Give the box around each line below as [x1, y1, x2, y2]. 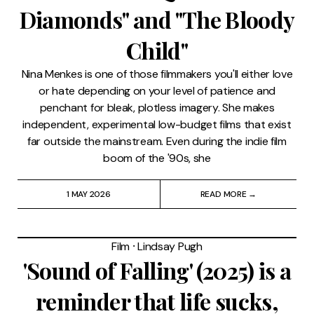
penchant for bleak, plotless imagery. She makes [39, 100, 275, 116]
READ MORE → [200, 189, 257, 200]
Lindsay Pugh [137, 239, 203, 254]
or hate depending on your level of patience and [39, 83, 275, 99]
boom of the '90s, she [103, 151, 211, 166]
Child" [125, 35, 189, 66]
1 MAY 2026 [67, 189, 111, 200]
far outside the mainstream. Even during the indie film [27, 134, 287, 149]
